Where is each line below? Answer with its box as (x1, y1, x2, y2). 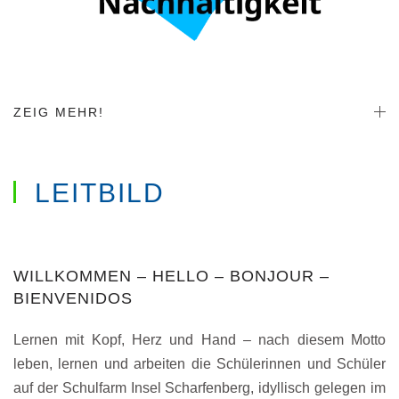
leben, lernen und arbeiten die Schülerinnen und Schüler (13, 355, 386, 371)
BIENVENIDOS (13, 289, 133, 307)
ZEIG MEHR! (13, 104, 104, 119)
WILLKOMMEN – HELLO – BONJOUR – (13, 266, 330, 285)
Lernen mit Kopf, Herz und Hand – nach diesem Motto (13, 331, 386, 347)
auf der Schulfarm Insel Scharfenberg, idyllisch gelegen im (13, 379, 386, 395)
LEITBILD (25, 177, 165, 208)
